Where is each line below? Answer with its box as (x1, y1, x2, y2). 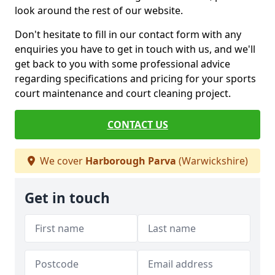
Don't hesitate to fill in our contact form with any (15, 28, 241, 41)
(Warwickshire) (176, 154, 248, 168)
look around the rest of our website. (15, 4, 183, 17)
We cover (37, 154, 85, 168)
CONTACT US (107, 118, 168, 131)
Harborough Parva (85, 154, 176, 168)
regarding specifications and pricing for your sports (15, 72, 256, 85)
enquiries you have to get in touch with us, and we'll (15, 42, 255, 56)
